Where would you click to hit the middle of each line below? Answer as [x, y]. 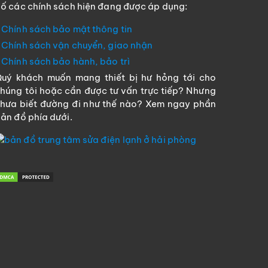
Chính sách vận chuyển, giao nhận [77, 45]
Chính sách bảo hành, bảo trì [66, 62]
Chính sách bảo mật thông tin [67, 29]
